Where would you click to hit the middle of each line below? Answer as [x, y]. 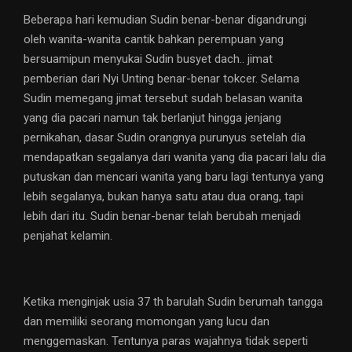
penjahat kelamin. [68, 236]
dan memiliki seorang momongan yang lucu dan [147, 322]
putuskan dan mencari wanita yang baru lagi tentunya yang [174, 177]
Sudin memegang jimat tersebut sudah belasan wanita [163, 99]
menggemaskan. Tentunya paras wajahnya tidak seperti [166, 341]
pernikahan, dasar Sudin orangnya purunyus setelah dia [165, 138]
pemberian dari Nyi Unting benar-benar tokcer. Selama [161, 79]
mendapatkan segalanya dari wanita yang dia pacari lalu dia [175, 158]
